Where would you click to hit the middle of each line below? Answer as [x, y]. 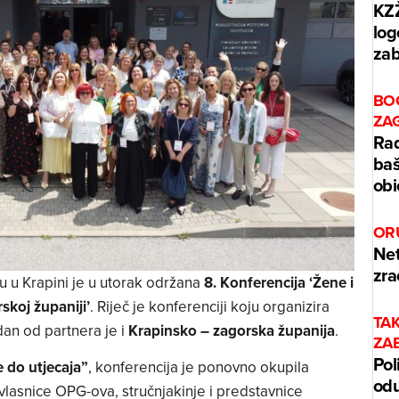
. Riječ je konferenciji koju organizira [209, 306]
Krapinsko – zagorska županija [231, 330]
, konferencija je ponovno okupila [198, 367]
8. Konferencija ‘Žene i [278, 282]
